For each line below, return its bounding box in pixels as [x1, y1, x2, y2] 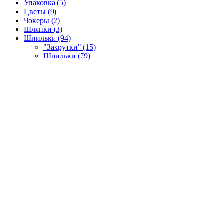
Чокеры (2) [24, 16, 60, 25]
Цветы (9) [24, 7, 56, 16]
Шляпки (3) [24, 25, 62, 33]
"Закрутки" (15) [43, 42, 96, 51]
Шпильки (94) [24, 33, 71, 42]
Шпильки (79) [43, 51, 90, 60]
